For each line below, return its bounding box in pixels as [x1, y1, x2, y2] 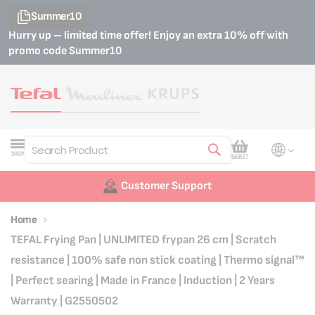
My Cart [238, 136, 293, 157]
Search [22, 160, 51, 171]
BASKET [231, 153, 248, 161]
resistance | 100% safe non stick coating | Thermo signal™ [11, 253, 304, 267]
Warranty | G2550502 [11, 294, 118, 308]
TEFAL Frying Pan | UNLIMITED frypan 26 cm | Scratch [11, 233, 276, 247]
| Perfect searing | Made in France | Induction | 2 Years [11, 274, 275, 288]
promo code [8, 44, 69, 58]
